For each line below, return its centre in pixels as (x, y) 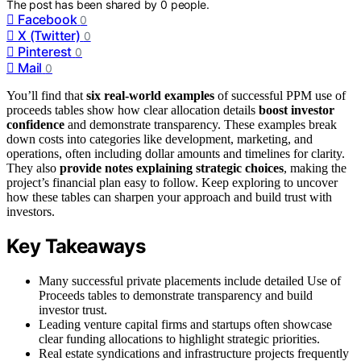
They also (33, 168)
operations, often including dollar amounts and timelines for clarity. (176, 153)
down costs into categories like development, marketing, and (160, 139)
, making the (315, 168)
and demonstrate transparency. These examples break (201, 124)
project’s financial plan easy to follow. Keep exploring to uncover (172, 182)
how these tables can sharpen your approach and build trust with (169, 197)
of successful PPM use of (280, 95)
